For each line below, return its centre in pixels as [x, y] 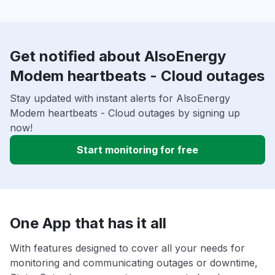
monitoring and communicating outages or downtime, [134, 263]
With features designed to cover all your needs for [127, 248]
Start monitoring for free [137, 150]
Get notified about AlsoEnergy [118, 56]
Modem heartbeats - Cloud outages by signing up [125, 113]
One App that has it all [88, 223]
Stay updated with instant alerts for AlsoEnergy [120, 99]
